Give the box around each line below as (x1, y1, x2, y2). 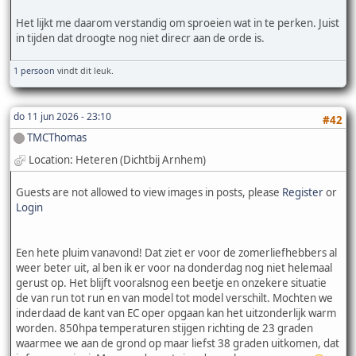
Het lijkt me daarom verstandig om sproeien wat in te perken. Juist (16, 16, 339, 31)
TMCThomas (27, 130, 87, 145)
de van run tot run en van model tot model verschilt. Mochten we (16, 291, 333, 306)
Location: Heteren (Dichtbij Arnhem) (29, 152, 206, 167)
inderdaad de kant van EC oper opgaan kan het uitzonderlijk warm (16, 306, 336, 321)
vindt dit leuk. (55, 64, 114, 76)
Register (282, 185, 323, 200)
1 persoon (14, 64, 55, 76)
